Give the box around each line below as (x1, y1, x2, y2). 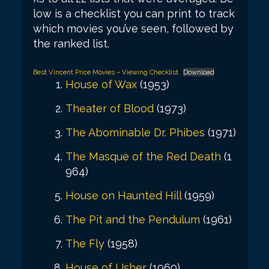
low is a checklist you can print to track (33, 7, 235, 20)
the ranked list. (33, 37, 109, 50)
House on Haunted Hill (65, 189, 181, 202)
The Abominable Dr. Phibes (65, 125, 205, 139)
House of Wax (65, 77, 137, 91)
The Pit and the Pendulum (65, 213, 200, 226)
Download (183, 67, 215, 76)
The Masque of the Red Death (65, 150, 221, 163)
